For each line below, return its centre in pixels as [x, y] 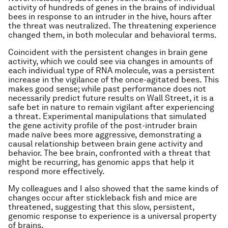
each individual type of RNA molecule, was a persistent [111, 70]
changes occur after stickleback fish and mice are [103, 197]
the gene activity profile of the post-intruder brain [103, 125]
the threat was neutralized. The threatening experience [112, 25]
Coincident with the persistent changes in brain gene [108, 52]
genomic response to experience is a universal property [112, 216]
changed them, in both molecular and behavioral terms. [112, 35]
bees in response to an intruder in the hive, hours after [110, 16]
